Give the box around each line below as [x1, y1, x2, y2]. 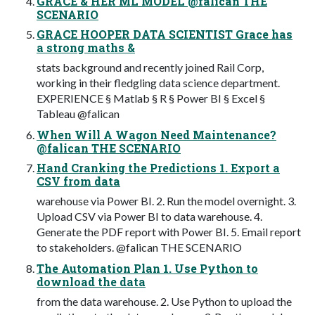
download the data [37, 274, 146, 289]
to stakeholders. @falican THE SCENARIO [37, 240, 242, 254]
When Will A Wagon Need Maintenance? [37, 127, 276, 142]
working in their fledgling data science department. [37, 75, 280, 89]
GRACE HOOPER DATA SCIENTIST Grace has [37, 26, 292, 41]
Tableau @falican [37, 106, 120, 120]
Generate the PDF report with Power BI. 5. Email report [37, 224, 301, 238]
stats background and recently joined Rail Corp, [37, 60, 264, 74]
